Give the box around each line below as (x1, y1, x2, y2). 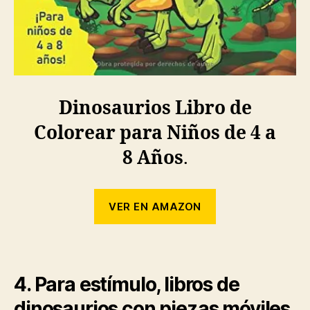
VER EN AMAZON (109, 199, 201, 213)
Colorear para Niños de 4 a (34, 122, 276, 145)
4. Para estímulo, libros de (14, 273, 239, 297)
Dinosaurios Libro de (58, 98, 252, 120)
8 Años (122, 147, 183, 170)
